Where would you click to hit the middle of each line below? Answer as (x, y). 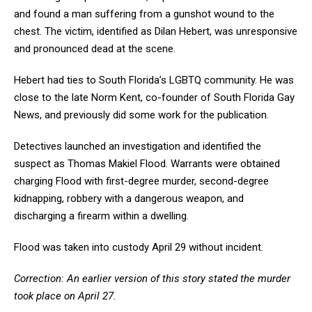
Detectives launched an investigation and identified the (138, 147)
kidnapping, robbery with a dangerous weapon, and (129, 199)
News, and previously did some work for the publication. (143, 115)
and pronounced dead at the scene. (96, 49)
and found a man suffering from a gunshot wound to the (144, 14)
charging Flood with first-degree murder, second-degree (141, 181)
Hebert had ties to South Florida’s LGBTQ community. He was (154, 80)
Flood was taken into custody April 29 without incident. (140, 248)
